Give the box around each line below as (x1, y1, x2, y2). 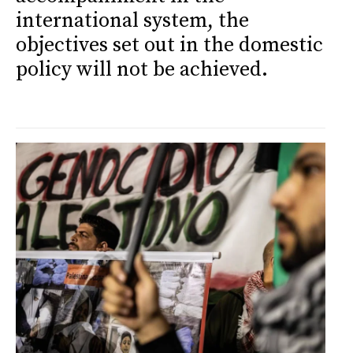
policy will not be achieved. (16, 57, 268, 84)
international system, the (16, 8, 249, 35)
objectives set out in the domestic (16, 32, 323, 59)
